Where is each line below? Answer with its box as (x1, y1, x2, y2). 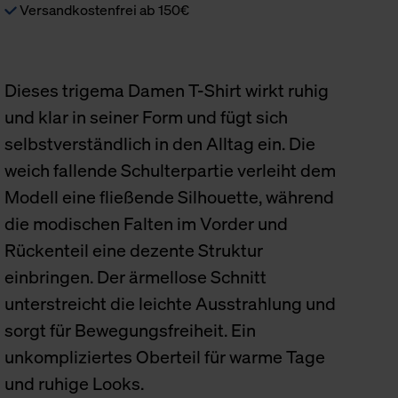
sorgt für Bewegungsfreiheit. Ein (4, 318, 257, 342)
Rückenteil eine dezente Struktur (4, 238, 264, 262)
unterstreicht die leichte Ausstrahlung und (4, 291, 337, 315)
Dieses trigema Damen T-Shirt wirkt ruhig (4, 78, 330, 102)
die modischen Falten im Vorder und (4, 211, 289, 235)
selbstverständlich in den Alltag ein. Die (4, 131, 316, 155)
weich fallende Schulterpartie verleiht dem (4, 158, 337, 182)
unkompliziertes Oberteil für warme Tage (4, 345, 326, 369)
